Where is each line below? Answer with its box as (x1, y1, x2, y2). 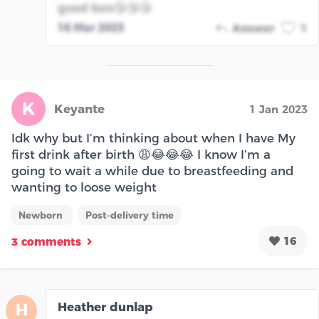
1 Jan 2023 (249, 102, 308, 116)
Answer (232, 21, 274, 36)
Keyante (54, 101, 105, 116)
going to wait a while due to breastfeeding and (11, 163, 293, 178)
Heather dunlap (58, 299, 153, 314)
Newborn (19, 209, 66, 221)
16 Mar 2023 (58, 21, 124, 35)
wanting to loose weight (11, 179, 157, 194)
